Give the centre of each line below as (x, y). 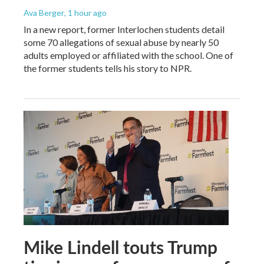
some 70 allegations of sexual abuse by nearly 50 (121, 42)
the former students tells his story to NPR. (108, 68)
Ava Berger (44, 12)
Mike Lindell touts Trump (121, 247)
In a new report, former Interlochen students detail (124, 29)
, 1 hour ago (85, 12)
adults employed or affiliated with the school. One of (128, 55)
